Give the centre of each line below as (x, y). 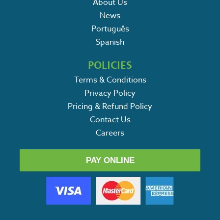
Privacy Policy (110, 93)
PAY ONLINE (110, 160)
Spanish (110, 42)
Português (110, 29)
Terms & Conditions (110, 80)
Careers (110, 133)
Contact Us (110, 120)
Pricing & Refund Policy (110, 106)
